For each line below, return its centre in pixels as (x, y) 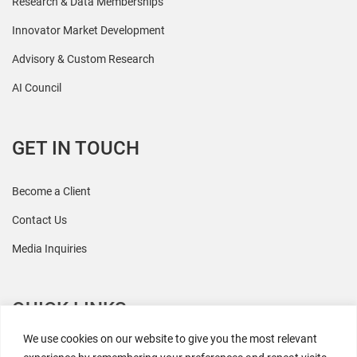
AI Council (37, 88)
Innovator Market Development (88, 31)
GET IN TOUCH (76, 149)
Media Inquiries (49, 249)
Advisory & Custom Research (83, 59)
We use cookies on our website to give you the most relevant (170, 338)
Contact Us (39, 220)
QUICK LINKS (69, 310)
